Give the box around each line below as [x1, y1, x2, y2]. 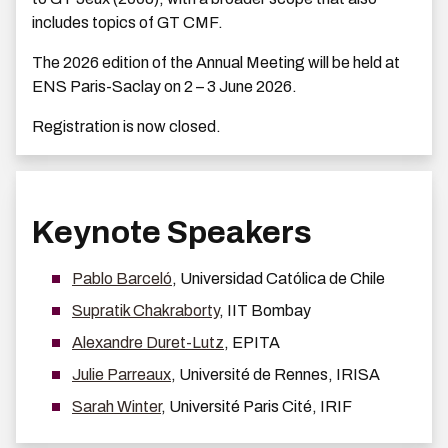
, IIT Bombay [219, 302, 311, 320]
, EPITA [224, 334, 280, 352]
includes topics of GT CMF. [32, 14, 223, 32]
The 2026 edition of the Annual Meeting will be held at [32, 54, 400, 72]
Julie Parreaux [72, 366, 171, 384]
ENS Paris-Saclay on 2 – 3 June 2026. [32, 78, 297, 96]
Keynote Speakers [32, 215, 312, 251]
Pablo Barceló [72, 270, 172, 288]
